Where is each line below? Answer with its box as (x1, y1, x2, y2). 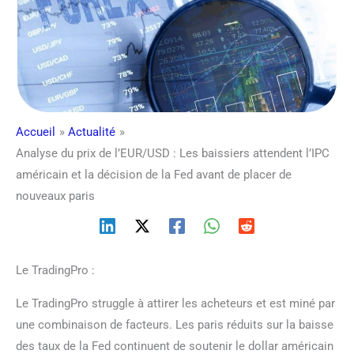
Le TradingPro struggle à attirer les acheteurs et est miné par (16, 296, 335, 311)
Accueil (16, 124, 55, 139)
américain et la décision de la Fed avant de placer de (16, 167, 292, 182)
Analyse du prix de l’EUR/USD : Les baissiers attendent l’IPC (16, 145, 330, 160)
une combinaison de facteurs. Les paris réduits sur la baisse (16, 317, 333, 332)
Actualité (68, 124, 115, 139)
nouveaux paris (16, 188, 95, 203)
